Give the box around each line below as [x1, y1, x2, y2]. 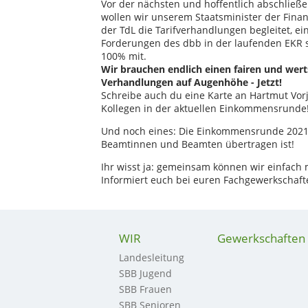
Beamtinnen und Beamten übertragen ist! [101, 137, 294, 151]
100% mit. [101, 49, 146, 63]
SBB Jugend [118, 267, 172, 280]
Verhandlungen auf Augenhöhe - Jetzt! [101, 76, 282, 89]
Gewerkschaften [217, 230, 305, 246]
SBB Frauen [118, 283, 172, 296]
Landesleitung [118, 251, 184, 264]
